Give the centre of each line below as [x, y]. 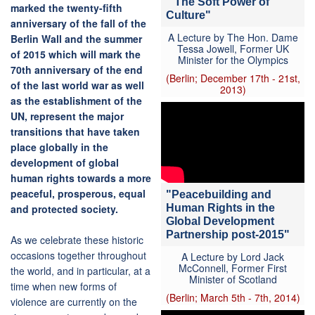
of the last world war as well [77, 85]
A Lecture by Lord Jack [233, 256]
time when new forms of [64, 287]
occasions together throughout [78, 256]
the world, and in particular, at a [81, 271]
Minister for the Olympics [233, 59]
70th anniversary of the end [77, 70]
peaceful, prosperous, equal [78, 194]
